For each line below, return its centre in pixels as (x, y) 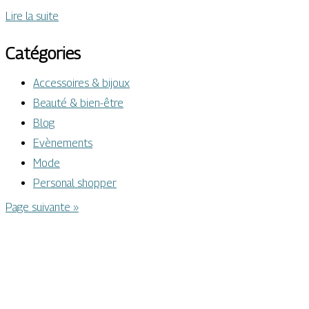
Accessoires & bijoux (81, 83)
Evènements (63, 143)
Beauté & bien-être (78, 103)
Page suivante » (42, 207)
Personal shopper (75, 183)
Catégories (43, 53)
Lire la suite (32, 16)
